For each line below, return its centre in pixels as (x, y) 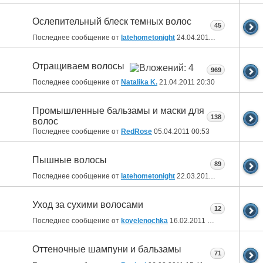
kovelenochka (144, 221)
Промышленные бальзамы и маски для (118, 111)
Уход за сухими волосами (88, 205)
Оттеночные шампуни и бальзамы (107, 249)
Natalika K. (139, 82)
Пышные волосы (70, 160)
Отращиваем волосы (78, 66)
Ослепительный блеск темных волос (112, 22)
